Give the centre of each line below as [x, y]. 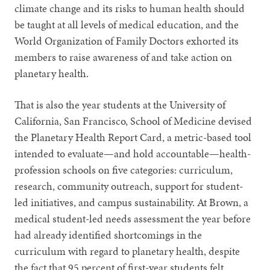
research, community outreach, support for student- [129, 186]
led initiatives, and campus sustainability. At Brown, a [132, 202]
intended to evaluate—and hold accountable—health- [133, 153]
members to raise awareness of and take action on [124, 57]
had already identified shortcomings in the [108, 234]
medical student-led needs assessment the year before [133, 218]
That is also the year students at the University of [120, 104]
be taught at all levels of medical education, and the [127, 24]
